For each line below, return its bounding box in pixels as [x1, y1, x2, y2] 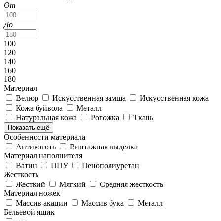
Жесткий [16, 180, 47, 188]
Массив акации [16, 198, 70, 207]
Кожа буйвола [16, 103, 65, 112]
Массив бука [81, 198, 126, 207]
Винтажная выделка [70, 142, 138, 151]
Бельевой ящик [4, 207, 55, 216]
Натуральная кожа [16, 113, 79, 122]
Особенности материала [4, 132, 85, 141]
